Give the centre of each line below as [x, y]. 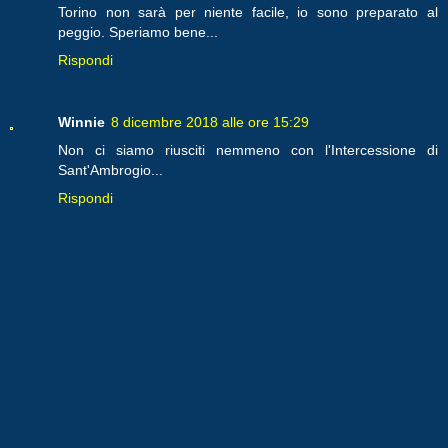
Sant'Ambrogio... [110, 169]
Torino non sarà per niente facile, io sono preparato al [248, 11]
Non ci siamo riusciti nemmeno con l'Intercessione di [248, 149]
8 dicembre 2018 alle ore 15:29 [210, 121]
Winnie [81, 121]
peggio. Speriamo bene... [138, 31]
